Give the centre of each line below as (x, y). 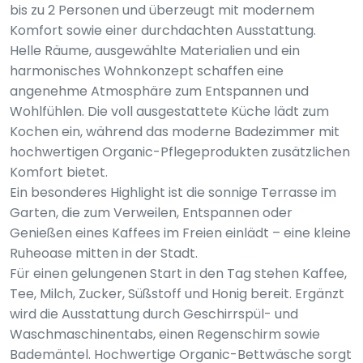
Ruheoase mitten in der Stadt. (104, 253)
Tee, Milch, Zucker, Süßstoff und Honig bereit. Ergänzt (177, 294)
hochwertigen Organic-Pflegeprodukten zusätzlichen (180, 152)
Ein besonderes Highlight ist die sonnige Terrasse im (173, 192)
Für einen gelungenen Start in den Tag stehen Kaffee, (178, 273)
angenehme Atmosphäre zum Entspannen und (159, 91)
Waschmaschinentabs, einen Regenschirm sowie (165, 334)
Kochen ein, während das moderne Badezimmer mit (175, 132)
